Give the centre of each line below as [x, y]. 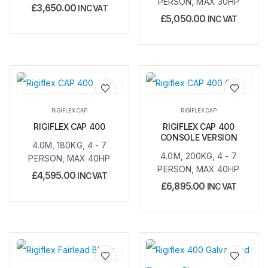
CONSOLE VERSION [199, 137]
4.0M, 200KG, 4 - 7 [199, 156]
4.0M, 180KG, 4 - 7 [69, 145]
